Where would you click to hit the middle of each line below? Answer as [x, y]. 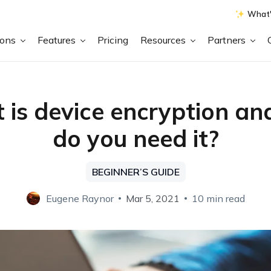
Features [58, 40]
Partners [228, 40]
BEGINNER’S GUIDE [135, 172]
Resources [165, 40]
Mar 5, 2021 [152, 198]
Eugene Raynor [80, 198]
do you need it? [135, 139]
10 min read [218, 198]
